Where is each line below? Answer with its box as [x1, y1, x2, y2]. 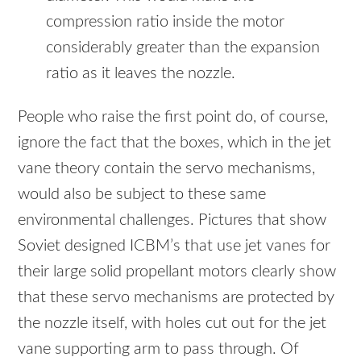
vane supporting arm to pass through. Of [18, 341, 300, 358]
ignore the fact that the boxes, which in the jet [18, 135, 332, 151]
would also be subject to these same [18, 186, 267, 203]
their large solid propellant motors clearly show [18, 263, 337, 280]
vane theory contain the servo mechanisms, [18, 160, 316, 177]
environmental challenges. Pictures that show [18, 212, 327, 229]
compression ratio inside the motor [46, 13, 285, 30]
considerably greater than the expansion [46, 39, 321, 56]
